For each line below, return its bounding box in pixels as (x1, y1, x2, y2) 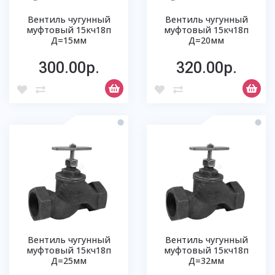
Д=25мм (51, 255, 87, 266)
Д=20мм (188, 34, 224, 46)
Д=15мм (51, 34, 87, 46)
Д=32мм (188, 255, 224, 266)
